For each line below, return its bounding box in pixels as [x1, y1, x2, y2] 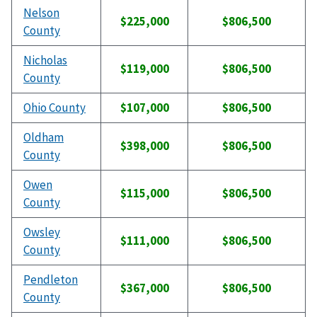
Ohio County [23, 100, 86, 116]
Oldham [23, 129, 64, 146]
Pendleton [23, 272, 78, 288]
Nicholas [23, 52, 67, 69]
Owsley [23, 224, 60, 241]
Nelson [23, 5, 59, 21]
